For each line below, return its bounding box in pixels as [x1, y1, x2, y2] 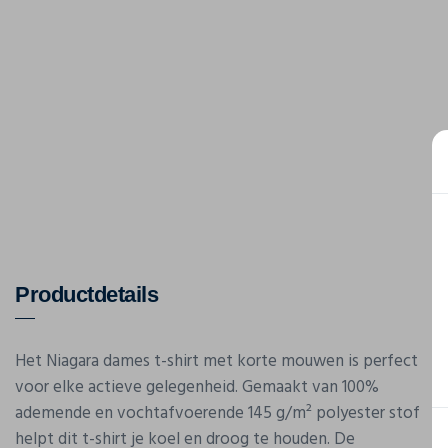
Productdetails [15, 282, 158, 307]
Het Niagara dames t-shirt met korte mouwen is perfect [15, 348, 418, 375]
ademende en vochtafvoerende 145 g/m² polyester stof [15, 400, 420, 427]
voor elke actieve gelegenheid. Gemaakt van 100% [15, 374, 379, 401]
